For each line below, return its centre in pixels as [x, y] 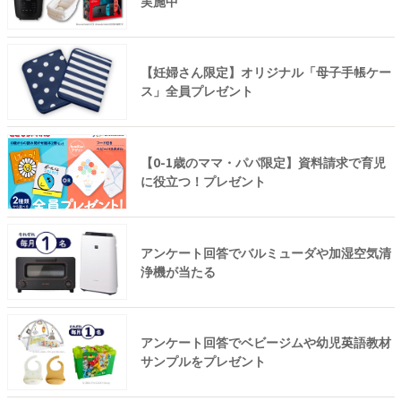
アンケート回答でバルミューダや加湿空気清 [265, 252]
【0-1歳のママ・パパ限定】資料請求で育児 [263, 162]
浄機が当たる [178, 271]
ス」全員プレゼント [196, 91]
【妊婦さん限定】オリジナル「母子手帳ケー [265, 72]
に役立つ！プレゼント [203, 181]
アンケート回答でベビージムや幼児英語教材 [265, 342]
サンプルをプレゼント [203, 361]
